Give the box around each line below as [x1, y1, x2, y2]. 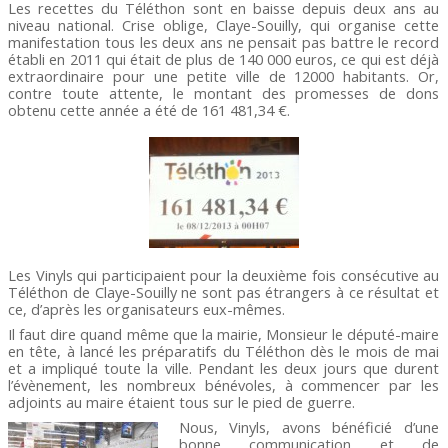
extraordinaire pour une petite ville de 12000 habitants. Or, [8, 65, 440, 86]
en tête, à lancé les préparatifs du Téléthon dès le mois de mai [8, 340, 440, 361]
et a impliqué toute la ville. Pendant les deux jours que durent [8, 357, 440, 378]
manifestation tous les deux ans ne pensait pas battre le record [8, 31, 440, 52]
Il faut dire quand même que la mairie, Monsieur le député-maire [8, 323, 440, 344]
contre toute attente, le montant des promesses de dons [8, 82, 440, 103]
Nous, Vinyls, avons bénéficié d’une [178, 416, 440, 437]
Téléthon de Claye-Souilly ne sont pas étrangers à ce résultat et [8, 281, 440, 302]
